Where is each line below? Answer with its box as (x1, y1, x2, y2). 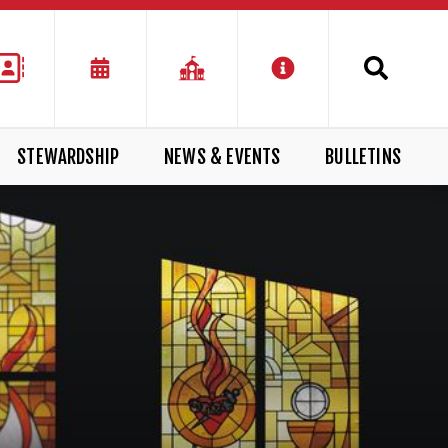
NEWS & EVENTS (164, 144, 281, 169)
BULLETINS (325, 144, 401, 169)
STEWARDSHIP (17, 144, 120, 169)
